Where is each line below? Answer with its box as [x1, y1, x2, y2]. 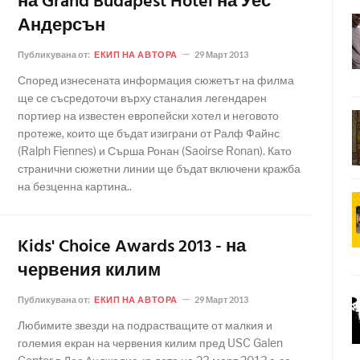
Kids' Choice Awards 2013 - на [18, 233, 246, 261]
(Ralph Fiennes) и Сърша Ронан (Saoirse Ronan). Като [18, 144, 292, 157]
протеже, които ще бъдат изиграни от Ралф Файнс [18, 126, 280, 140]
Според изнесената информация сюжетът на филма [18, 73, 294, 87]
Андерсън [18, 12, 105, 40]
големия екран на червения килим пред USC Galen [18, 336, 283, 350]
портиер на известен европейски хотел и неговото [18, 108, 279, 122]
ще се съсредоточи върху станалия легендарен [18, 91, 267, 104]
